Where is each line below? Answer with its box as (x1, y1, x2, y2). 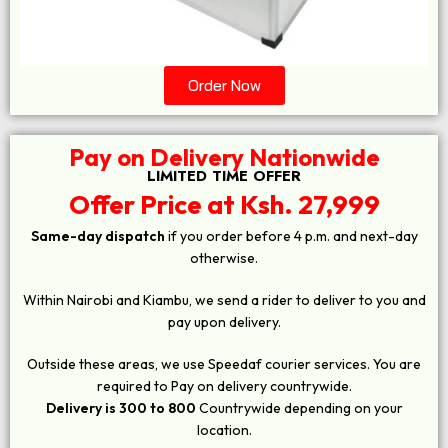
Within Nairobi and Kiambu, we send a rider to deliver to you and (22, 291, 426, 310)
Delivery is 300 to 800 (45, 399, 196, 418)
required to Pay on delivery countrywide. (96, 377, 352, 396)
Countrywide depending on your (195, 399, 403, 418)
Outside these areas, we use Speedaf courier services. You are (27, 355, 421, 374)
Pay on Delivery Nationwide (68, 142, 380, 173)
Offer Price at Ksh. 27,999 (68, 188, 380, 222)
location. (196, 421, 252, 440)
